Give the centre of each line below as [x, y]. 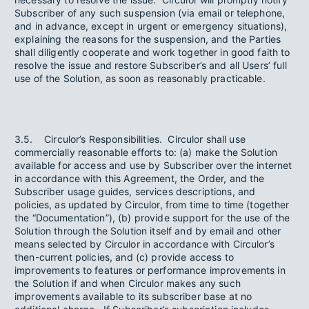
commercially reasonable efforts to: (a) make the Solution [146, 152]
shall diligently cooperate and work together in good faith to [152, 52]
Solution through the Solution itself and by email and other [148, 231]
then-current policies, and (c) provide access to [124, 257]
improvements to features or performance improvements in [150, 270]
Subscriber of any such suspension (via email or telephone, [150, 13]
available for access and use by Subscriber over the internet [153, 165]
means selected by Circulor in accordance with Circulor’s [144, 244]
